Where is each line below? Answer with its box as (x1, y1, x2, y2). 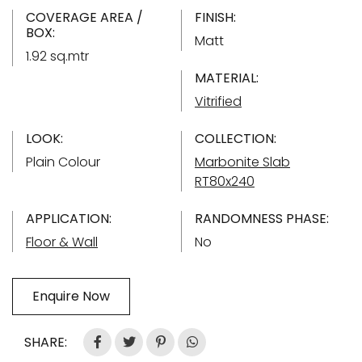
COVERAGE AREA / (26, 7, 143, 27)
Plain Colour (26, 152, 100, 171)
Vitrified (195, 91, 242, 111)
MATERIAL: (195, 68, 259, 87)
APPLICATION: (26, 208, 112, 228)
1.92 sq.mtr (26, 46, 89, 65)
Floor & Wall (26, 232, 98, 251)
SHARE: (24, 332, 67, 351)
